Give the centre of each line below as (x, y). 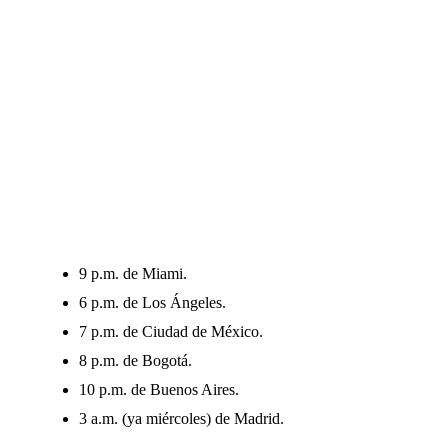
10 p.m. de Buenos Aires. (158, 389)
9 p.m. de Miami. (132, 273)
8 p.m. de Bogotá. (135, 360)
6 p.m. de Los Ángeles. (152, 302)
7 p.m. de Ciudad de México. (170, 331)
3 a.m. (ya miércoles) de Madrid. (181, 418)
